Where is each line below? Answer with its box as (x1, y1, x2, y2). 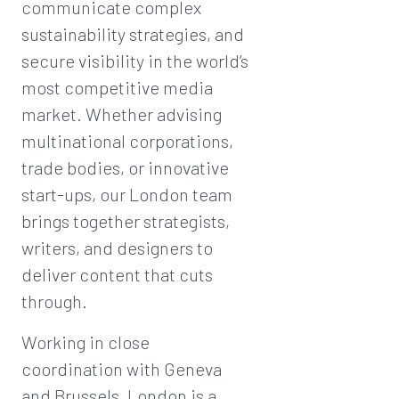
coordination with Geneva (21, 357, 222, 379)
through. (21, 289, 87, 312)
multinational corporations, (21, 129, 233, 151)
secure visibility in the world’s (21, 49, 248, 71)
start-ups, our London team (21, 183, 232, 205)
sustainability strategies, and (21, 22, 244, 45)
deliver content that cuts (21, 263, 213, 285)
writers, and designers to (21, 236, 213, 258)
